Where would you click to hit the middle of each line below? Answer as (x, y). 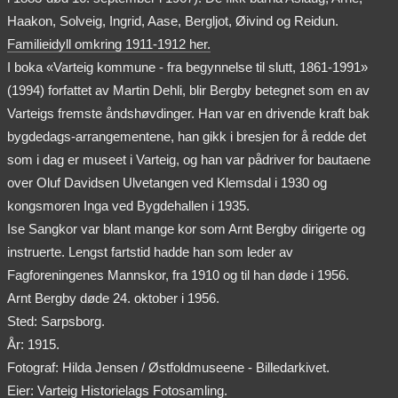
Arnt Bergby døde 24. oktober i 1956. (113, 298)
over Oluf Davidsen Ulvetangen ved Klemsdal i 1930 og (167, 182)
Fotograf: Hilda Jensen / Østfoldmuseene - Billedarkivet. (168, 367)
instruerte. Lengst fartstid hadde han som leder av (150, 251)
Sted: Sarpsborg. (56, 321)
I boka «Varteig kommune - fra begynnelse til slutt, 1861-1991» (187, 67)
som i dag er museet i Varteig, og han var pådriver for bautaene (189, 159)
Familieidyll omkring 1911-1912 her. (109, 44)
